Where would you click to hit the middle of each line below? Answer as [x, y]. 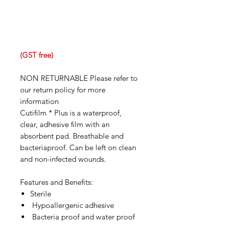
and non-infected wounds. [63, 159]
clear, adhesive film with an [65, 124]
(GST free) [37, 55]
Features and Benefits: [57, 182]
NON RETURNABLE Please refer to [79, 78]
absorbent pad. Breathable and [72, 136]
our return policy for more [63, 90]
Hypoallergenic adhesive [72, 205]
